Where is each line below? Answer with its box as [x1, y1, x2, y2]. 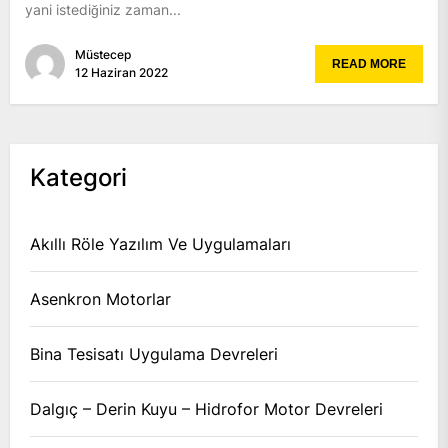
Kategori [30, 162, 127, 192]
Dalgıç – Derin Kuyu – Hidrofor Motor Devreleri [30, 398, 383, 419]
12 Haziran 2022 [75, 64, 168, 80]
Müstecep [75, 46, 131, 62]
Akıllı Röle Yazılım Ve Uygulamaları [30, 233, 291, 254]
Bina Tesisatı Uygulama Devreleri [30, 343, 278, 364]
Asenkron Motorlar [30, 288, 171, 309]
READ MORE [332, 56, 406, 71]
